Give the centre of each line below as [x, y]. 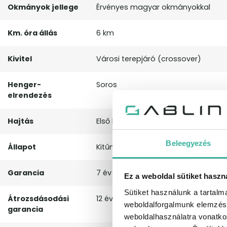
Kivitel [20, 59]
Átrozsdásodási [38, 199]
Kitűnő [107, 147]
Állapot [22, 147]
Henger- [24, 85]
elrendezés [30, 96]
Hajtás [21, 121]
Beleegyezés [188, 143]
